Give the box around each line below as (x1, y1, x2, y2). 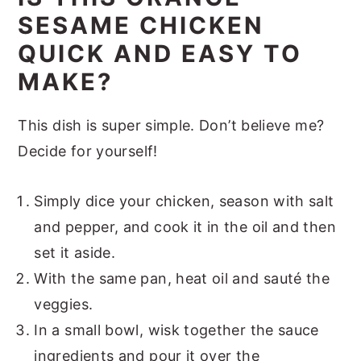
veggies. (34, 295, 93, 313)
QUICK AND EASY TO (18, 39, 303, 68)
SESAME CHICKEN (18, 10, 265, 39)
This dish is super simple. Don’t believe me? (18, 116, 325, 134)
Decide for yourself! (18, 142, 158, 160)
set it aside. (34, 243, 116, 261)
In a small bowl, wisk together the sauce (34, 321, 319, 338)
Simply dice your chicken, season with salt (34, 192, 334, 210)
